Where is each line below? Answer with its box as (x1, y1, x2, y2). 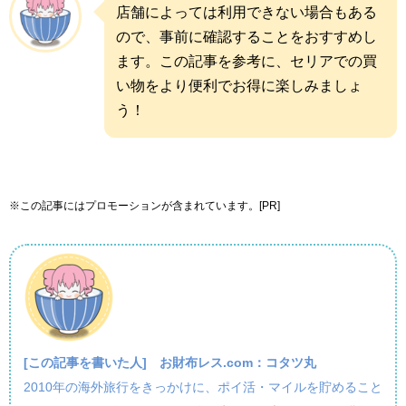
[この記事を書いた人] (24, 355, 159, 371)
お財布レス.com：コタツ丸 (159, 355, 316, 371)
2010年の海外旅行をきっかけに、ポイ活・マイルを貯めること (24, 380, 382, 395)
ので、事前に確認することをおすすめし (116, 29, 377, 45)
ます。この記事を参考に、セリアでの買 (116, 53, 377, 70)
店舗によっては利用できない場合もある (116, 5, 377, 21)
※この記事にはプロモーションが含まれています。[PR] (9, 199, 280, 213)
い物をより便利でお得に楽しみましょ (116, 78, 362, 94)
